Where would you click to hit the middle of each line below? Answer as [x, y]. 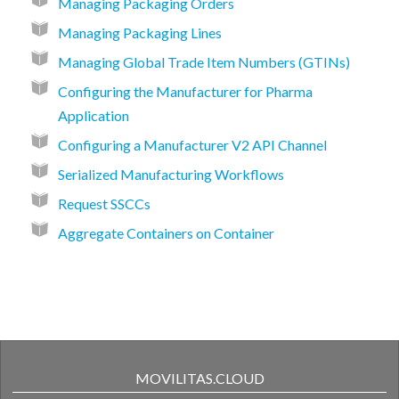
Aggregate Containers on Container [166, 232]
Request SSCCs [104, 203]
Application [94, 115]
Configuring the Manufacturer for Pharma [185, 91]
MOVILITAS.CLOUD [199, 378]
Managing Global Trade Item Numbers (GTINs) [204, 61]
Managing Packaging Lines [140, 32]
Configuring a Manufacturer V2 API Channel [192, 144]
